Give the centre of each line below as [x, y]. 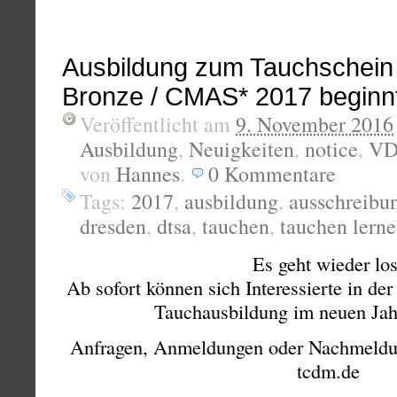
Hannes [148, 174]
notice [331, 149]
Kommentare [280, 174]
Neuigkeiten [241, 149]
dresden [113, 226]
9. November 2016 [315, 125]
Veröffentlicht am [158, 125]
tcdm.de [328, 371]
